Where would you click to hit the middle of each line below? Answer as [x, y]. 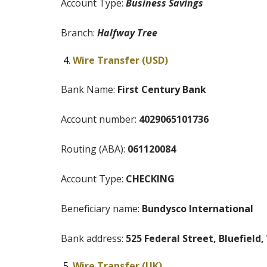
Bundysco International [198, 209]
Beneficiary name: [101, 209]
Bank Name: [89, 90]
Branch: [79, 33]
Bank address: [93, 239]
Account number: [100, 119]
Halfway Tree [127, 33]
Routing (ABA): [94, 149]
